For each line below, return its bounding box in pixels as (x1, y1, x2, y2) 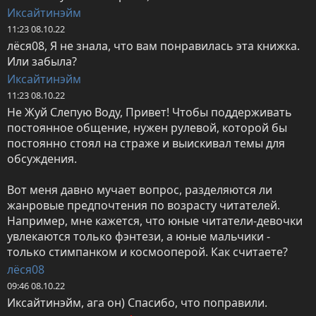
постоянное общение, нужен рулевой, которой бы (7, 120, 287, 136)
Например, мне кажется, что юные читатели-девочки (7, 213, 303, 229)
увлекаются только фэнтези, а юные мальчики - (7, 229, 270, 245)
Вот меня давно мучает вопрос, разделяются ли (7, 182, 272, 198)
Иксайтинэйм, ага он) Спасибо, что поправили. (7, 295, 267, 311)
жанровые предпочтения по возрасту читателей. (7, 197, 280, 214)
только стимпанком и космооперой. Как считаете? (7, 244, 288, 260)
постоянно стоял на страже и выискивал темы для (7, 135, 285, 152)
